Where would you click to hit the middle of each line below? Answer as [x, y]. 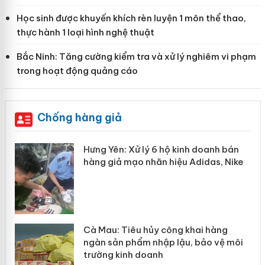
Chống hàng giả [79, 118]
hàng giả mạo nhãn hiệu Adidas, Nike [151, 162]
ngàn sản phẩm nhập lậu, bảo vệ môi [151, 243]
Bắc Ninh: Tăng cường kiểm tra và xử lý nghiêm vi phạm [136, 57]
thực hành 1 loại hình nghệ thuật [85, 33]
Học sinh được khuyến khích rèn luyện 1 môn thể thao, [131, 18]
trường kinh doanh [111, 255]
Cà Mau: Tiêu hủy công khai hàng [143, 230]
